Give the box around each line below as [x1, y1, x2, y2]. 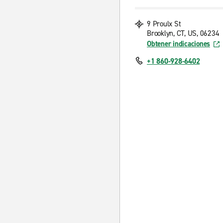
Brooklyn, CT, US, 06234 [147, 28, 220, 38]
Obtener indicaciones [147, 39, 210, 49]
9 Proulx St [147, 19, 181, 29]
